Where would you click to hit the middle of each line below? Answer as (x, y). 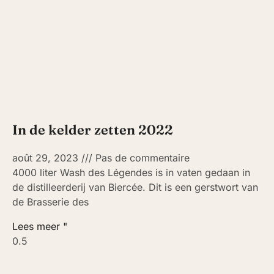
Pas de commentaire (141, 157)
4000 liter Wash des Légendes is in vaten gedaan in (131, 172)
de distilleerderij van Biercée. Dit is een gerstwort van (135, 187)
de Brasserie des (50, 202)
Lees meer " (40, 226)
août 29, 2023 (47, 157)
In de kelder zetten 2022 (93, 129)
